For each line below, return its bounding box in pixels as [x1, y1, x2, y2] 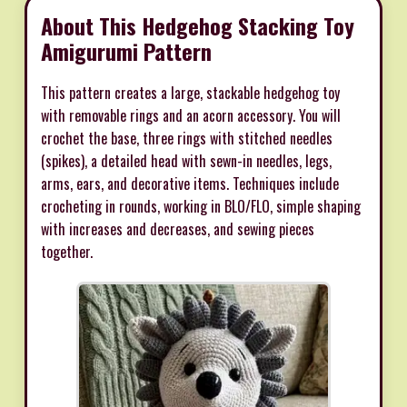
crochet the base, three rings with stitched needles [41, 126, 333, 149]
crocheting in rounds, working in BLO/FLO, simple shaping [41, 194, 361, 217]
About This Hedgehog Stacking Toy [41, 8, 354, 42]
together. [41, 240, 93, 263]
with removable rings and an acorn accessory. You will [41, 104, 341, 126]
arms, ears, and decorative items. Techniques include [41, 172, 339, 194]
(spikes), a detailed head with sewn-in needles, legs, [41, 149, 332, 172]
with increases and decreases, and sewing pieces [41, 217, 314, 240]
